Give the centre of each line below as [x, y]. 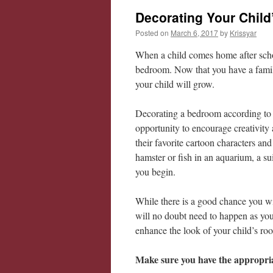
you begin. [155, 172]
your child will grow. [175, 84]
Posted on [152, 33]
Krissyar [243, 33]
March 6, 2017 [194, 33]
